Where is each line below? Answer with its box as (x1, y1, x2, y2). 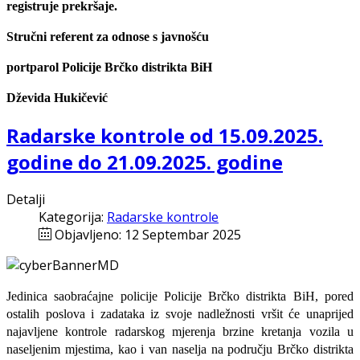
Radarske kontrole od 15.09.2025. (6, 121, 323, 149)
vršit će (260, 307, 301, 321)
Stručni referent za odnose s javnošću (6, 29, 209, 43)
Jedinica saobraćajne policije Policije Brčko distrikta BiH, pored (6, 289, 354, 304)
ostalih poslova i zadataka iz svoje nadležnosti (6, 307, 261, 321)
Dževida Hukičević (6, 90, 108, 104)
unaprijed (306, 307, 354, 321)
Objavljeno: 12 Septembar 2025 (55, 226, 241, 244)
